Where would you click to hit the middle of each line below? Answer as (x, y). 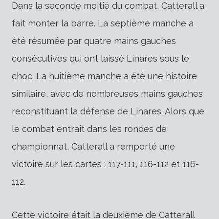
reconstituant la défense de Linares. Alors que (108, 111)
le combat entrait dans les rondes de (89, 129)
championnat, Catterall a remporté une (93, 146)
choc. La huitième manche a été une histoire (104, 76)
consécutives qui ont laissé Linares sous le (100, 58)
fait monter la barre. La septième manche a (103, 23)
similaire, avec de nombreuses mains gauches (107, 93)
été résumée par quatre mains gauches (94, 41)
